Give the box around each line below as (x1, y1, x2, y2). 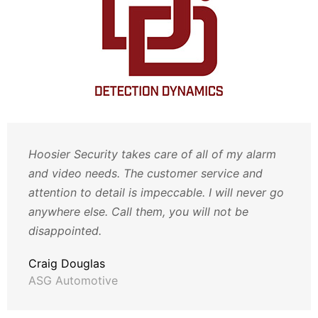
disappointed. (28, 223, 102, 238)
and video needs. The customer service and (28, 165, 263, 180)
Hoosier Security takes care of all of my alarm (28, 146, 276, 161)
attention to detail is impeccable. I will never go (28, 185, 284, 199)
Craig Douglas (28, 256, 105, 270)
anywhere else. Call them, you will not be (28, 204, 248, 219)
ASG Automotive (28, 273, 118, 287)
